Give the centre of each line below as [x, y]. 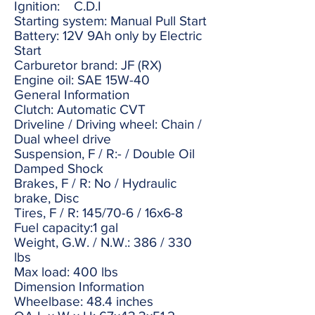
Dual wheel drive [63, 139]
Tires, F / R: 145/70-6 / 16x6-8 [98, 213]
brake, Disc [46, 198]
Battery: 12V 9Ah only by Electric [108, 36]
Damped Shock [59, 168]
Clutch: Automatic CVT [80, 109]
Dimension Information [79, 287]
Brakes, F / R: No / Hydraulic [95, 183]
